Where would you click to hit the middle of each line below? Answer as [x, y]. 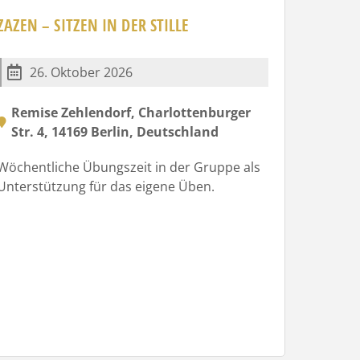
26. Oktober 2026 [81, 72]
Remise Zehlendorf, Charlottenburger [131, 112]
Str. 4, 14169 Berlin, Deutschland [115, 131]
